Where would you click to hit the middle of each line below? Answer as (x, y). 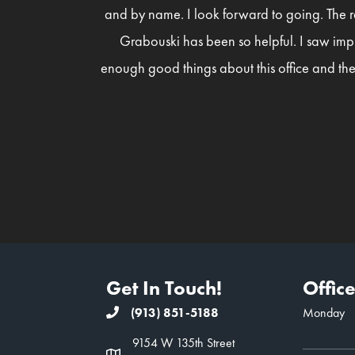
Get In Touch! (164, 288)
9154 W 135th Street (184, 342)
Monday (323, 312)
